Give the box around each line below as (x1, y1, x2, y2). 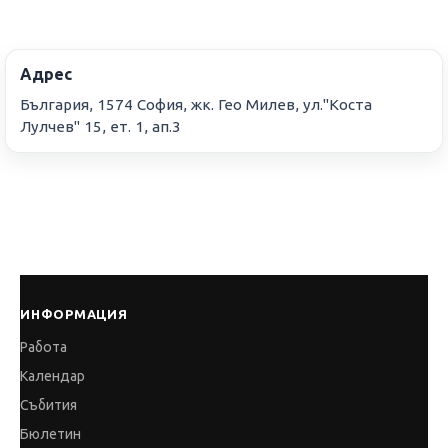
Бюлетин (20, 426, 81, 443)
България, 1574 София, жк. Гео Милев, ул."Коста (20, 96, 372, 114)
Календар (20, 368, 85, 385)
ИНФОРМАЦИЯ (20, 307, 128, 322)
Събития (20, 397, 77, 414)
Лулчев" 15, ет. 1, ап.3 (20, 118, 181, 136)
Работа (20, 339, 67, 356)
